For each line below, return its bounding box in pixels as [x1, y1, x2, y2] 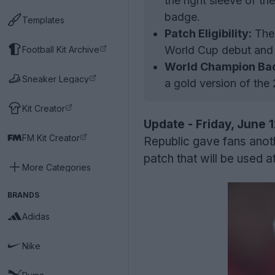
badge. [165, 10, 200, 23]
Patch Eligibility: [165, 27, 252, 40]
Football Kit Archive [22, 44, 99, 55]
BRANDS [7, 190, 39, 199]
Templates [22, 14, 64, 25]
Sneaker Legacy [22, 73, 89, 84]
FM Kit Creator [22, 132, 80, 143]
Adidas [22, 211, 50, 222]
